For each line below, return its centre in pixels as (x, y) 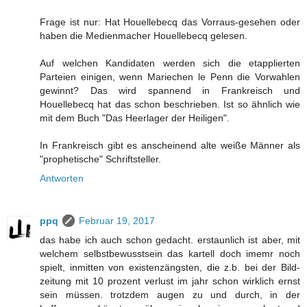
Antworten (62, 179)
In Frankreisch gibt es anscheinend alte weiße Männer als (170, 146)
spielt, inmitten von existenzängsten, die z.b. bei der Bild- (170, 268)
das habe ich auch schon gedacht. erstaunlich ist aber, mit (170, 240)
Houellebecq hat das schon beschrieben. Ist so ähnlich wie (170, 105)
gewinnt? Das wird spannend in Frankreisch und (170, 91)
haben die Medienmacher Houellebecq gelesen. (144, 36)
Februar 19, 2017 (117, 221)
